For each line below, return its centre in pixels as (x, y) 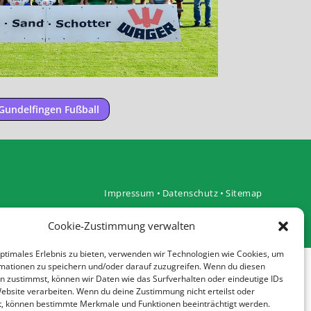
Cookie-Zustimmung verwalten (121, 226)
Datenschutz (190, 193)
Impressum (129, 193)
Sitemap (244, 193)
